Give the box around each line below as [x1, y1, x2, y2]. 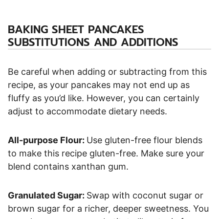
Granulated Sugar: [8, 190, 87, 200]
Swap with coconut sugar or [87, 190, 203, 200]
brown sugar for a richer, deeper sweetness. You [8, 203, 209, 214]
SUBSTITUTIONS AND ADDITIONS [8, 34, 178, 50]
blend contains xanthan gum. [8, 161, 129, 172]
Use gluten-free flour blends [87, 134, 202, 145]
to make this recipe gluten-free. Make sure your [8, 148, 204, 158]
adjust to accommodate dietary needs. [8, 106, 167, 116]
